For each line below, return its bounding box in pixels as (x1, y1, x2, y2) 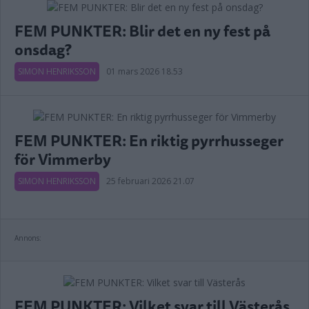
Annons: (14, 233, 41, 243)
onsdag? (14, 37, 72, 61)
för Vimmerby (14, 147, 111, 171)
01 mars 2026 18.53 (106, 66, 183, 77)
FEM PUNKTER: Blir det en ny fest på (14, 19, 270, 43)
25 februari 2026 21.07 (106, 175, 195, 187)
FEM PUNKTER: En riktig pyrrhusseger (14, 128, 283, 152)
